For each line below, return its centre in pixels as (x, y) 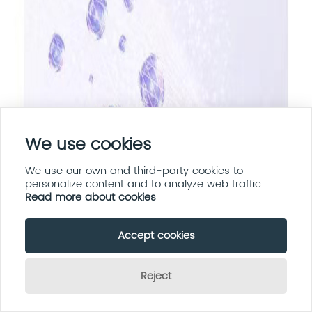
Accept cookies (156, 236)
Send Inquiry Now (245, 295)
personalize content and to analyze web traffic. (144, 184)
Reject (156, 276)
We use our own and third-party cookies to (134, 171)
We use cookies (88, 145)
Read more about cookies (91, 197)
